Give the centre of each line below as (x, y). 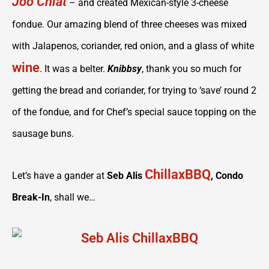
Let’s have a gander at (59, 176)
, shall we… (73, 197)
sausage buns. (43, 134)
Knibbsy (125, 69)
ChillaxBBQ (178, 174)
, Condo (227, 176)
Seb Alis (126, 176)
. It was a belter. (74, 69)
